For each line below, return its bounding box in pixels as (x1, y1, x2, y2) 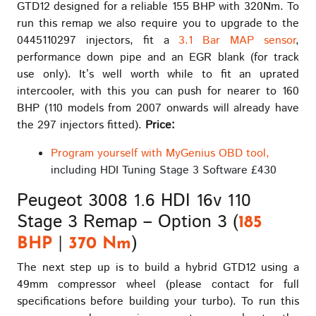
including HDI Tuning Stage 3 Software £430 (51, 162, 276, 178)
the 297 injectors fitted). (17, 116, 145, 133)
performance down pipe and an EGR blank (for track (17, 49, 299, 66)
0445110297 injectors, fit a (17, 32, 179, 49)
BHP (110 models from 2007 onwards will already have (17, 99, 299, 116)
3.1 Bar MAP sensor (178, 32, 296, 49)
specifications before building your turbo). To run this (17, 293, 299, 310)
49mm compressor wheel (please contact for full (17, 276, 299, 293)
